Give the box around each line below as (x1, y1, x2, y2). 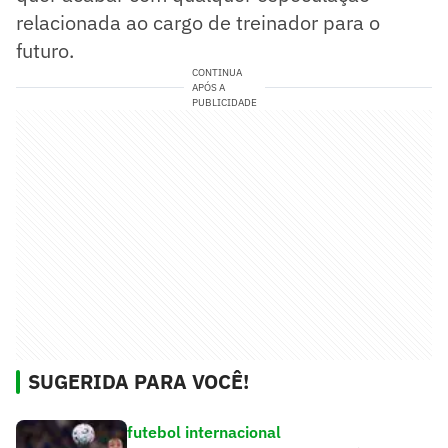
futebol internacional (127, 421, 281, 442)
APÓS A (191, 80, 225, 94)
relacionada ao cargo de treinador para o (16, 8, 380, 36)
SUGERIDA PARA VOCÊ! (28, 367, 249, 395)
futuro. (16, 36, 74, 64)
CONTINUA (191, 65, 242, 79)
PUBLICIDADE (191, 95, 257, 109)
